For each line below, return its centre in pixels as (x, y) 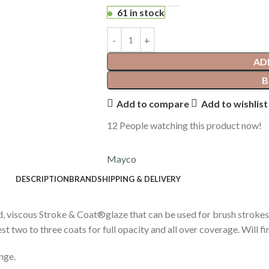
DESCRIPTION (42, 179)
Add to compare (153, 103)
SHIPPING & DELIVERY (139, 179)
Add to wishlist (234, 103)
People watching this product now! (190, 125)
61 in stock (141, 12)
